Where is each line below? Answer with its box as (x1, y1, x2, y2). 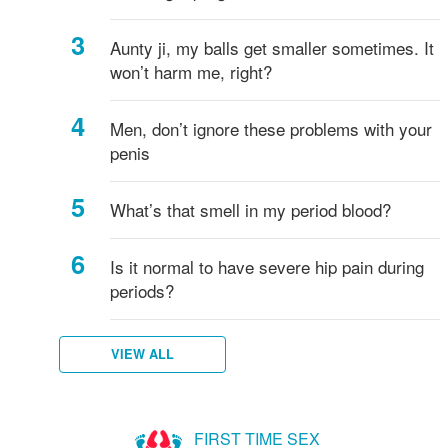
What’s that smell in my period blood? (110, 196, 392, 222)
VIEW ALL (111, 345, 175, 364)
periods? (110, 277, 175, 303)
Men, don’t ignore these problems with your (110, 115, 433, 141)
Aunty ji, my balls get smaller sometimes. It (110, 34, 435, 60)
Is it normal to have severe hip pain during (110, 253, 425, 279)
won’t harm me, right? (110, 58, 273, 84)
